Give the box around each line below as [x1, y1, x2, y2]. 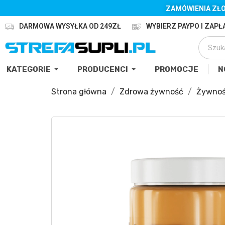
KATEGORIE [7, 65, 51, 74]
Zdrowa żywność [120, 87, 183, 96]
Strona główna [51, 87, 106, 96]
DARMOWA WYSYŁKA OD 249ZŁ [19, 22, 121, 30]
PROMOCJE [155, 65, 198, 74]
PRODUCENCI [77, 65, 128, 74]
